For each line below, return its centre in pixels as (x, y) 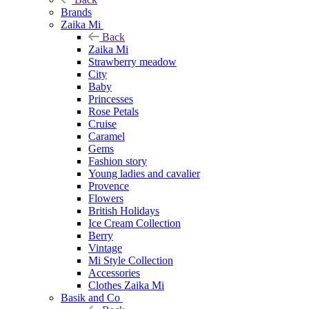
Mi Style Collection (131, 260)
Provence (109, 186)
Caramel (107, 136)
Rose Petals (113, 111)
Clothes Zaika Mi (126, 285)
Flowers (106, 198)
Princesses (111, 99)
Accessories (114, 272)
